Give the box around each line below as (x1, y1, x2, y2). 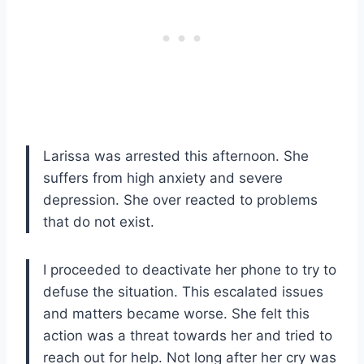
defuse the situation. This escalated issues (43, 283, 323, 300)
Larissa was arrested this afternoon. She (43, 147, 309, 164)
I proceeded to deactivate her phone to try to (43, 261, 336, 278)
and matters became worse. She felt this (43, 305, 310, 322)
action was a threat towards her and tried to (43, 327, 332, 344)
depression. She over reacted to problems (43, 191, 318, 208)
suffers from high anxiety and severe (43, 169, 283, 186)
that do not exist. (43, 213, 154, 230)
